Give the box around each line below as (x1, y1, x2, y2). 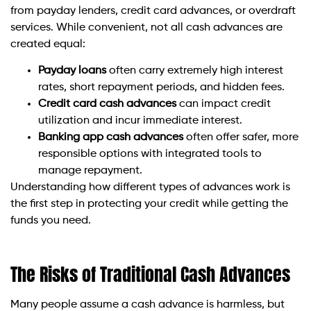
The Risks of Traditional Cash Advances (10, 260, 290, 288)
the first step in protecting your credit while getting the (10, 198, 288, 210)
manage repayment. (38, 165, 142, 176)
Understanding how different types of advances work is (10, 181, 290, 193)
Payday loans (38, 65, 106, 76)
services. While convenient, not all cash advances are (10, 22, 283, 33)
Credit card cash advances (38, 98, 176, 110)
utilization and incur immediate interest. (38, 115, 242, 126)
